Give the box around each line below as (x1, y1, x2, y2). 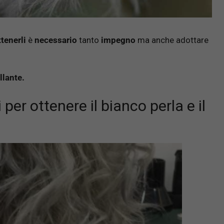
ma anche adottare (135, 34, 208, 45)
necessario (34, 34, 77, 45)
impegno (101, 34, 135, 45)
